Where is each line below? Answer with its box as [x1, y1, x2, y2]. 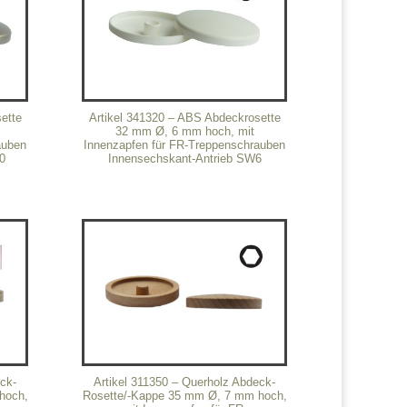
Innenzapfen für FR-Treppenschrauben [84, 137, 286, 152]
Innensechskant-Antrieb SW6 [107, 151, 262, 165]
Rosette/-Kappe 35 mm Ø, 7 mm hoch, [82, 388, 287, 402]
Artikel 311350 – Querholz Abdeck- [94, 374, 276, 389]
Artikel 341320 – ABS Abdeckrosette [88, 110, 281, 124]
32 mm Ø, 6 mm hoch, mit [114, 124, 254, 138]
